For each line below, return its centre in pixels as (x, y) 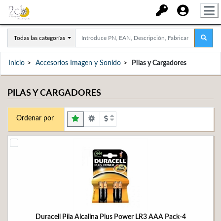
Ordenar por (35, 118)
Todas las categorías (39, 38)
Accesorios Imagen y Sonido (78, 63)
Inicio (17, 63)
